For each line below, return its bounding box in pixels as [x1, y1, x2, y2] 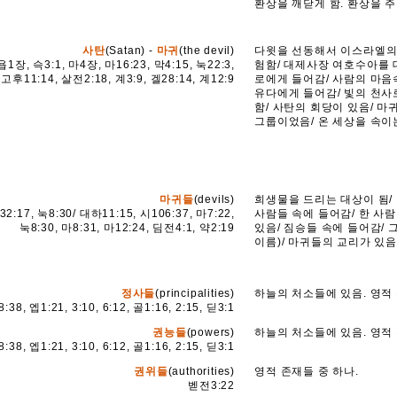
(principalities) [155, 287, 236, 300]
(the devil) [179, 44, 236, 57]
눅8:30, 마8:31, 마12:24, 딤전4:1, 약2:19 [19, 222, 236, 234]
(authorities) [167, 365, 236, 378]
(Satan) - [105, 44, 153, 57]
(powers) [186, 326, 236, 339]
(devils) [193, 193, 236, 206]
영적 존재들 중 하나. [254, 365, 359, 378]
